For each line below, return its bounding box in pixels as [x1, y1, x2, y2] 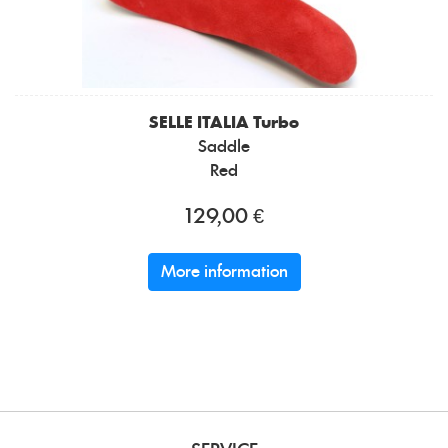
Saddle [198, 139, 250, 156]
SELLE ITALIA [149, 115, 249, 132]
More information [160, 264, 288, 281]
